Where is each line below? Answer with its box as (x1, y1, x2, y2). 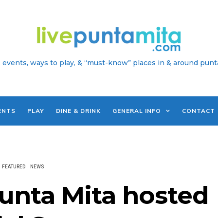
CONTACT (182, 107, 215, 115)
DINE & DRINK (56, 107, 101, 115)
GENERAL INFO (112, 107, 161, 115)
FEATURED (2, 163, 25, 171)
